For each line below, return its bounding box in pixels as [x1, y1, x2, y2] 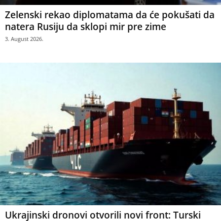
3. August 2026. [5, 35, 43, 43]
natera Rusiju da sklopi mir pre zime [5, 20, 166, 34]
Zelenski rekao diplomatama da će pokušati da [5, 8, 215, 22]
